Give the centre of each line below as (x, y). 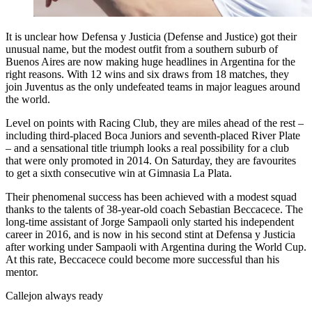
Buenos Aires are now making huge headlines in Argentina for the (150, 62)
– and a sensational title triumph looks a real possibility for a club (147, 148)
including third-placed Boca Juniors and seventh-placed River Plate (153, 136)
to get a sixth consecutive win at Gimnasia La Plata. (119, 173)
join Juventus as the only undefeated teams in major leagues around (153, 87)
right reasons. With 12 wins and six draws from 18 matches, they (147, 75)
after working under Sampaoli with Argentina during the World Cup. (156, 247)
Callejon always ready (54, 296)
